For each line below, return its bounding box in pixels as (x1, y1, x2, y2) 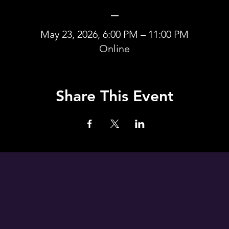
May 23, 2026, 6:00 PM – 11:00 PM (40, 28, 189, 40)
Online (99, 42, 130, 55)
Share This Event (55, 87, 174, 105)
